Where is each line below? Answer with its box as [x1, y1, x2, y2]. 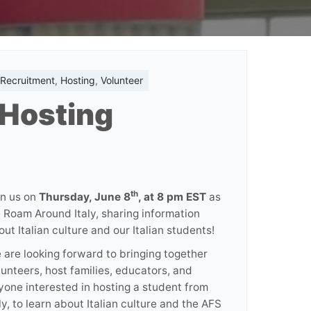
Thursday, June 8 [39, 190, 131, 203]
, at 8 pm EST [138, 190, 207, 203]
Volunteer [101, 74, 143, 86]
